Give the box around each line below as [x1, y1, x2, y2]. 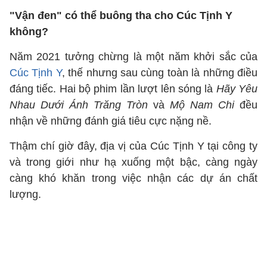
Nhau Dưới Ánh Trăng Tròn [10, 99, 148, 111]
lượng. [10, 188, 41, 200]
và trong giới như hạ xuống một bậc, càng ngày [10, 156, 257, 168]
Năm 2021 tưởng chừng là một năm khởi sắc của [10, 51, 257, 63]
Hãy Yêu [216, 83, 258, 95]
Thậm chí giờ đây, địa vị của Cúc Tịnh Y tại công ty [10, 140, 257, 152]
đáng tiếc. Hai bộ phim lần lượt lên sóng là [10, 83, 216, 95]
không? [10, 26, 48, 38]
